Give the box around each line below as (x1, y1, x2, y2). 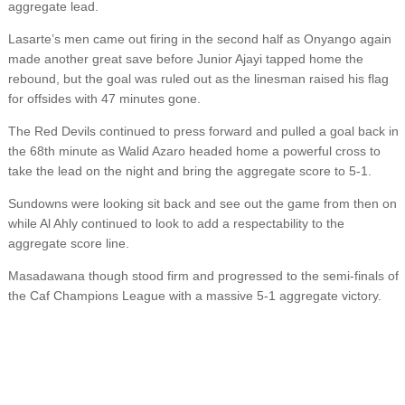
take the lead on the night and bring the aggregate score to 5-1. (7, 164, 372, 179)
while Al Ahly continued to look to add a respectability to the (7, 216, 344, 231)
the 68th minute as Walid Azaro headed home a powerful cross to (7, 144, 381, 159)
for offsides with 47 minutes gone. (7, 91, 201, 107)
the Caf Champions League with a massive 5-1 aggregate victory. (7, 288, 381, 304)
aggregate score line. (7, 236, 129, 251)
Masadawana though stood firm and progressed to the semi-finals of (7, 268, 399, 284)
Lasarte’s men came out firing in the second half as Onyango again (7, 32, 391, 47)
